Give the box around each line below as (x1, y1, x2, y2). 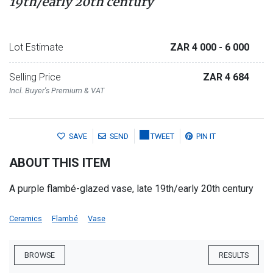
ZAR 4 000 (170, 41, 219, 53)
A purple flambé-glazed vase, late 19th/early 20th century (9, 182, 253, 194)
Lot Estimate (9, 41, 63, 53)
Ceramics (9, 213, 42, 223)
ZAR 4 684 (203, 71, 249, 83)
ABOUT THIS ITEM (9, 155, 110, 170)
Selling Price (9, 71, 61, 83)
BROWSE (24, 250, 55, 260)
